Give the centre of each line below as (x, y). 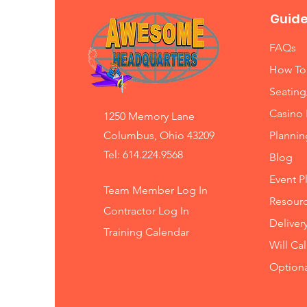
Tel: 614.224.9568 (143, 154)
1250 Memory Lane (149, 116)
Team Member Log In (155, 190)
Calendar (167, 232)
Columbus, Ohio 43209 (159, 135)
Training (124, 232)
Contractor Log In (146, 210)
